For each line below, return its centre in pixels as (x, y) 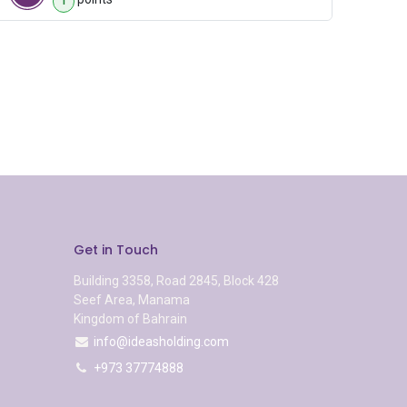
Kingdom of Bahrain (130, 319)
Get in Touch (115, 250)
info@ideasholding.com (161, 342)
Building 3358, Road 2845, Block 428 (177, 281)
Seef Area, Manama (133, 300)
